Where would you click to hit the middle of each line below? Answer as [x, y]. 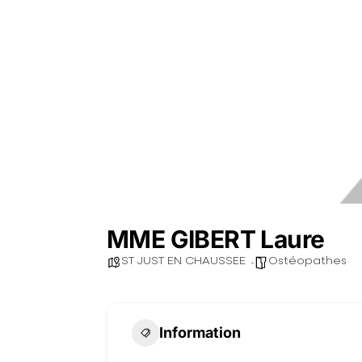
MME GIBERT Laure [216, 239]
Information [200, 333]
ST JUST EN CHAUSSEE [183, 261]
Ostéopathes [307, 261]
